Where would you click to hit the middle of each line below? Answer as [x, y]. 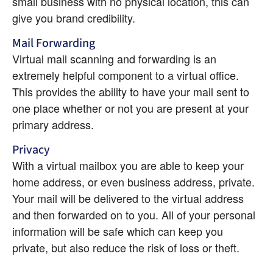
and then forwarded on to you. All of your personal [134, 214]
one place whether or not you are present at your [130, 108]
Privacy [31, 150]
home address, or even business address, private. [133, 181]
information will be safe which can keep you [118, 231]
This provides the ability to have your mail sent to [131, 91]
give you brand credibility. [74, 17]
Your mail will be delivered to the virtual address [128, 198]
